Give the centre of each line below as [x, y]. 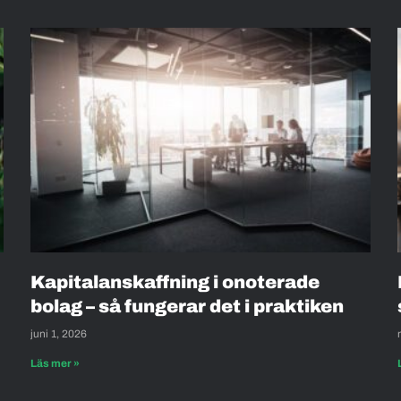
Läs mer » [55, 363]
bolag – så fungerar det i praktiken [189, 306]
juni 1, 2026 [59, 333]
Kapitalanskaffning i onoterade [175, 282]
